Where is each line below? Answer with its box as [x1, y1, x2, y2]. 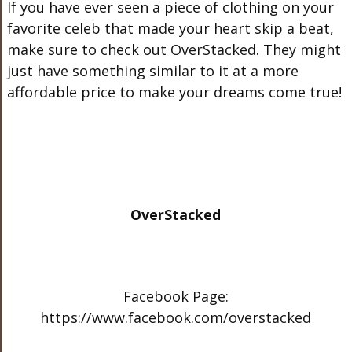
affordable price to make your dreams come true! [6, 82, 342, 101]
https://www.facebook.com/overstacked [40, 308, 312, 327]
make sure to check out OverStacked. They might [6, 40, 341, 59]
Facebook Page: [123, 287, 229, 306]
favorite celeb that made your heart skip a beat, [6, 19, 334, 38]
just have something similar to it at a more [6, 61, 299, 80]
